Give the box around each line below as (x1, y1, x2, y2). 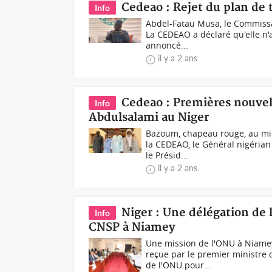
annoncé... (146, 39, 189, 51)
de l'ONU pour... (146, 259, 212, 271)
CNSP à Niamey (89, 220, 176, 234)
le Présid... (146, 149, 189, 161)
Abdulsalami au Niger (89, 110, 209, 124)
